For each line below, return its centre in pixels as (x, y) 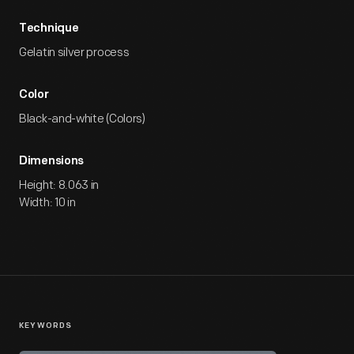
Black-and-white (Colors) (82, 119)
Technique (49, 29)
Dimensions (51, 162)
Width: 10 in (47, 203)
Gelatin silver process (74, 53)
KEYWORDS (46, 326)
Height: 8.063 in (59, 185)
